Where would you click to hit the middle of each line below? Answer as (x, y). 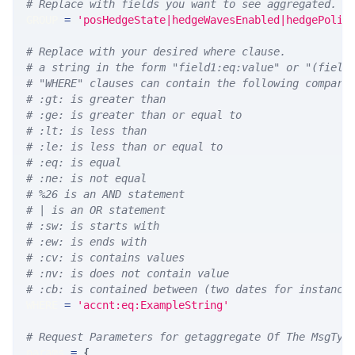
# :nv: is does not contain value (128, 274)
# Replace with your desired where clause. (156, 52)
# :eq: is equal (74, 163)
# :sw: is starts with (93, 226)
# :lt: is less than (86, 131)
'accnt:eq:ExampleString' (153, 305)
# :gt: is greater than (96, 99)
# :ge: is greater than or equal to (134, 115)
